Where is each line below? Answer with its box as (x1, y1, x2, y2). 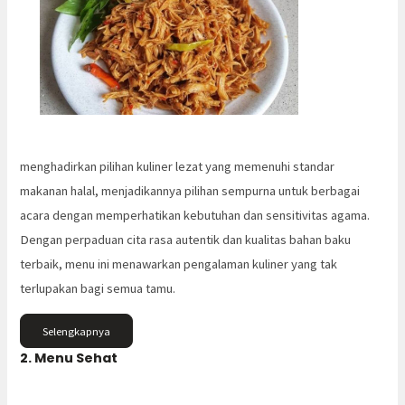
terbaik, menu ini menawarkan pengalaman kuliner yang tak (20, 255, 338, 272)
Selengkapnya (42, 324, 111, 339)
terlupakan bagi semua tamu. (20, 279, 176, 297)
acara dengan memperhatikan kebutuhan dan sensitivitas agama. (20, 206, 371, 223)
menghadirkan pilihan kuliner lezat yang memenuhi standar (20, 157, 335, 174)
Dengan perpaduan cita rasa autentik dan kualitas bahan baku (20, 231, 352, 248)
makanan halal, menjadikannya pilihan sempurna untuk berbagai (20, 182, 361, 199)
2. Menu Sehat (20, 349, 118, 368)
